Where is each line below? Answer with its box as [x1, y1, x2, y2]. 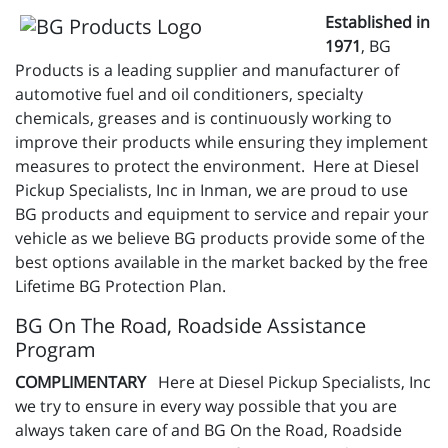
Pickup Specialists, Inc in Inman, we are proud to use [15, 179, 408, 202]
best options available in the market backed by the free [15, 251, 428, 274]
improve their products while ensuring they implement [15, 131, 428, 154]
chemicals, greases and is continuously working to [15, 107, 392, 130]
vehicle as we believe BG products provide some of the [15, 227, 425, 250]
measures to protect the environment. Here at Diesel [15, 155, 419, 178]
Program [15, 336, 96, 364]
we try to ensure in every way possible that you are [15, 395, 397, 418]
